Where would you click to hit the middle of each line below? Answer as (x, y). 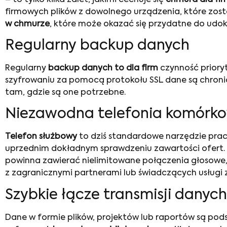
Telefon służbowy (41, 137)
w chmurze (27, 24)
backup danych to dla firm (103, 68)
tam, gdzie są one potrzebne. (65, 92)
